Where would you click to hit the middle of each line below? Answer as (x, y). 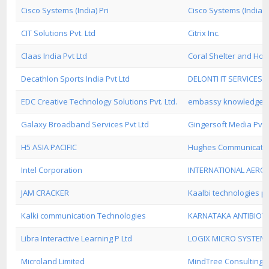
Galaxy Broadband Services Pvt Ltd (85, 124)
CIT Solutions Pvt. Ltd (58, 33)
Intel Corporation (52, 170)
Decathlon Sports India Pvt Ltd (75, 79)
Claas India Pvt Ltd (54, 56)
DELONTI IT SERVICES (225, 79)
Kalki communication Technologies (83, 216)
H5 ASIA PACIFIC (49, 147)
